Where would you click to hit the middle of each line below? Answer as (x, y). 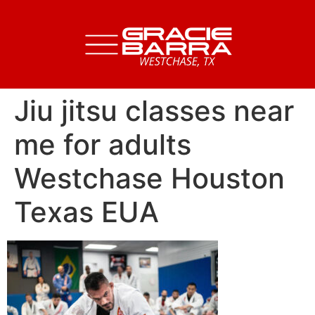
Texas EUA (86, 212)
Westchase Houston (149, 178)
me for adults (103, 144)
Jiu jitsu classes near (154, 111)
